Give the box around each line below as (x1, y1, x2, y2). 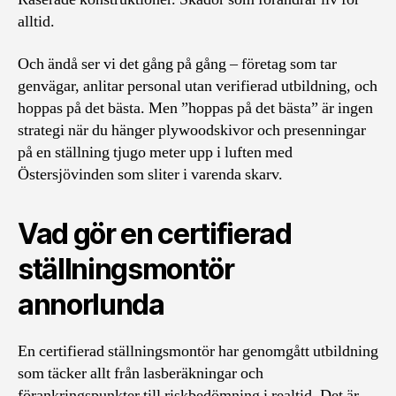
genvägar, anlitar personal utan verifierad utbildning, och (18, 75, 377, 96)
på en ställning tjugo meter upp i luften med (18, 141, 293, 163)
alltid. (18, 11, 55, 32)
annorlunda (18, 286, 164, 322)
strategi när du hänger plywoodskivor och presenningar (18, 119, 366, 141)
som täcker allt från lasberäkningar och (18, 362, 263, 384)
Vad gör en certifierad (18, 216, 292, 251)
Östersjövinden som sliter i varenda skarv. (18, 164, 283, 185)
